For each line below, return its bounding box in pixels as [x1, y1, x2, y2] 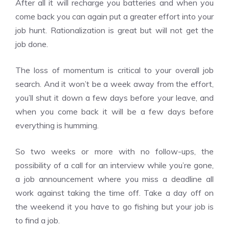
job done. [15, 39, 48, 49]
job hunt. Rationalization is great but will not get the [15, 25, 214, 35]
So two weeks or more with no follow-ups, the [15, 146, 214, 156]
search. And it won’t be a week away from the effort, [15, 79, 214, 89]
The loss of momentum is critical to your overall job [15, 65, 214, 75]
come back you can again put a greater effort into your [15, 11, 214, 21]
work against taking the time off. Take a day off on [15, 188, 214, 198]
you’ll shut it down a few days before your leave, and [15, 93, 214, 103]
